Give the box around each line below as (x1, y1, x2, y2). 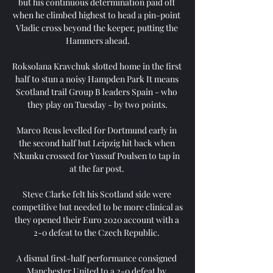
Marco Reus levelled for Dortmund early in (16, 124, 177, 136)
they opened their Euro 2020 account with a (14, 213, 179, 225)
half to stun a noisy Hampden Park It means (15, 73, 179, 85)
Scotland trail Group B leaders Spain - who (16, 85, 177, 97)
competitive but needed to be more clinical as (12, 200, 183, 213)
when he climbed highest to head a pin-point (13, 9, 180, 21)
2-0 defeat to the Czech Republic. (34, 226, 161, 238)
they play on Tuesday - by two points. (27, 98, 168, 110)
